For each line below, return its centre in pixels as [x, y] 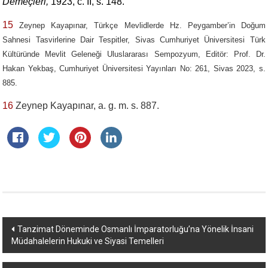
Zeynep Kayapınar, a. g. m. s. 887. [86, 106]
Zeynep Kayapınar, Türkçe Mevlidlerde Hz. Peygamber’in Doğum [139, 25]
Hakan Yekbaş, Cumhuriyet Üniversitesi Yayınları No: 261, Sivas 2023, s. [134, 68]
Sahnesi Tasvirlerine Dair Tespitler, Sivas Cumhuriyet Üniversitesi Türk [134, 40]
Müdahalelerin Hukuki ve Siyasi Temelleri [88, 241]
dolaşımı [34, 249]
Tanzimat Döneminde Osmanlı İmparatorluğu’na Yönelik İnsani [136, 229]
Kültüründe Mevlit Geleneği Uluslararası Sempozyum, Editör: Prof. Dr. [134, 54]
